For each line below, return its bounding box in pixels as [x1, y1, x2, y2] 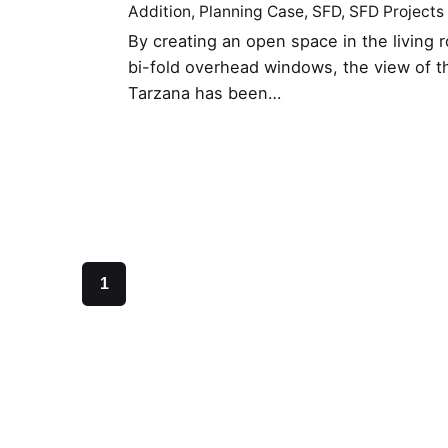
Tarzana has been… [128, 83, 282, 104]
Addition [128, 2, 192, 22]
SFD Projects [349, 2, 445, 22]
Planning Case [199, 2, 305, 22]
